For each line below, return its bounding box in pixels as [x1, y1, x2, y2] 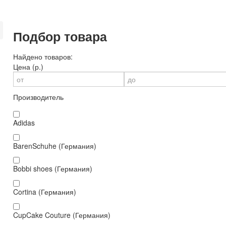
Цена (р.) [13, 62, 43, 72]
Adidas [13, 117, 35, 128]
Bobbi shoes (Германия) [13, 163, 92, 174]
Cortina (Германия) [13, 187, 76, 197]
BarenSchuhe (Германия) [13, 140, 96, 151]
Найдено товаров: [13, 51, 73, 62]
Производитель [13, 92, 64, 102]
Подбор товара [13, 27, 107, 45]
